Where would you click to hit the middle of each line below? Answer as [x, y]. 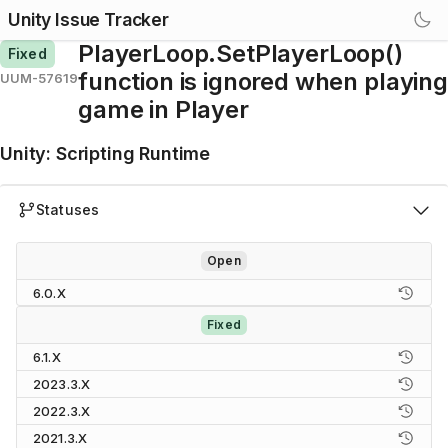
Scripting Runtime [133, 153]
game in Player [163, 109]
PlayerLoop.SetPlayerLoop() [240, 53]
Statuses [68, 209]
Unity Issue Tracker [88, 19]
